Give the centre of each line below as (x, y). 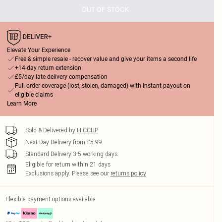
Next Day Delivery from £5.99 (63, 142)
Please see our (90, 173)
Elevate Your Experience (38, 50)
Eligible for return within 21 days (68, 164)
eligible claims (34, 95)
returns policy (128, 173)
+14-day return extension (48, 68)
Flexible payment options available (50, 199)
